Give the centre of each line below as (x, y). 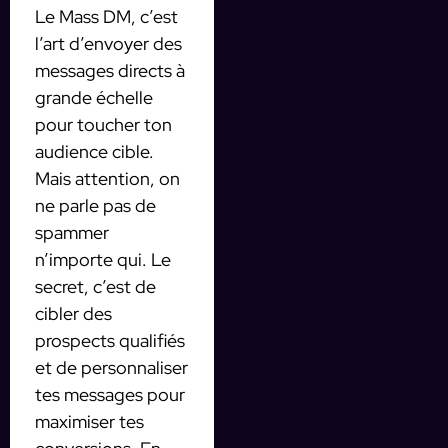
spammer (72, 232)
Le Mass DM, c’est (106, 16)
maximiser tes (89, 421)
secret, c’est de (95, 286)
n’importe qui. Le (103, 259)
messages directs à (110, 70)
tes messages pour (110, 394)
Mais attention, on (107, 178)
